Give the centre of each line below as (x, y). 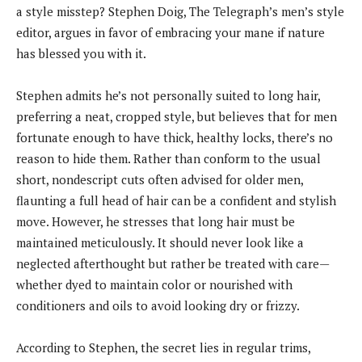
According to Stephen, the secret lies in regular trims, (163, 347)
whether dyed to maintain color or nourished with (154, 284)
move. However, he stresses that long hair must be (156, 221)
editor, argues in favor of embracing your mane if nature (170, 32)
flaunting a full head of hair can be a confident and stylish (176, 200)
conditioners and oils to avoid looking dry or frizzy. (158, 305)
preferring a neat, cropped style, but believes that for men (177, 116)
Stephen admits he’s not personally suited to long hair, (168, 95)
